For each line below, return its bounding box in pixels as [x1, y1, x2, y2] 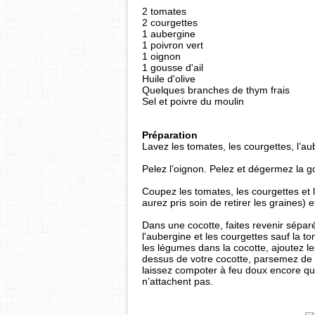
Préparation [142, 129, 198, 141]
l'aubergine [142, 231, 194, 242]
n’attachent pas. [142, 276, 213, 287]
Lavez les [142, 141, 184, 152]
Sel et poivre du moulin [142, 96, 244, 107]
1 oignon [142, 51, 181, 62]
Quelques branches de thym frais [142, 84, 290, 96]
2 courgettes [142, 17, 198, 28]
